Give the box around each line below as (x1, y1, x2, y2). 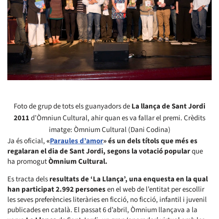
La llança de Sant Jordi (131, 101, 205, 111)
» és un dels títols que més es (103, 135, 197, 146)
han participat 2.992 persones (7, 184, 106, 195)
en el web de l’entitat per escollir (106, 184, 204, 195)
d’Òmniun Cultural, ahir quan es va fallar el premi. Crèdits (29, 112, 205, 123)
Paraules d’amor (50, 135, 103, 146)
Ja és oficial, (7, 135, 46, 146)
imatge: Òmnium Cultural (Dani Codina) (48, 124, 171, 135)
